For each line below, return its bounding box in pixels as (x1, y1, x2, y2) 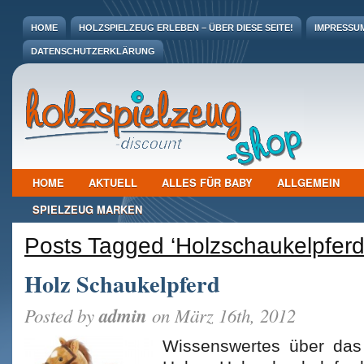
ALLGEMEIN (277, 175, 340, 190)
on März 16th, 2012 (147, 303, 296, 327)
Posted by (24, 303, 99, 327)
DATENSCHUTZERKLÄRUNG (31, 46, 155, 56)
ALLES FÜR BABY (162, 175, 253, 190)
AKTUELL (89, 175, 137, 190)
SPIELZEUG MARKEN (32, 201, 142, 217)
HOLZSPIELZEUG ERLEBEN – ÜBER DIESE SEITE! (79, 23, 293, 32)
